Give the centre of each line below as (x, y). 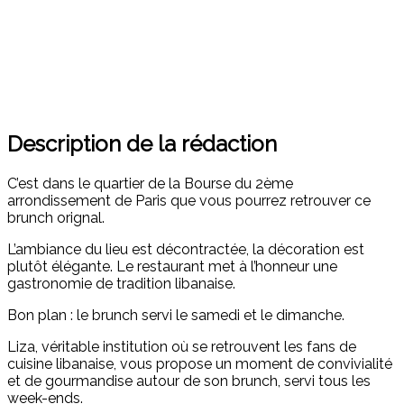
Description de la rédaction (142, 144)
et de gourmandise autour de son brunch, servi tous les (189, 381)
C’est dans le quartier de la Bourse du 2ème (150, 184)
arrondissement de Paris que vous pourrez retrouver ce (189, 201)
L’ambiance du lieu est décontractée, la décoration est (186, 250)
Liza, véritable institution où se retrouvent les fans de (182, 347)
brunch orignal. (56, 218)
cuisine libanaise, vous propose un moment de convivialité (200, 364)
